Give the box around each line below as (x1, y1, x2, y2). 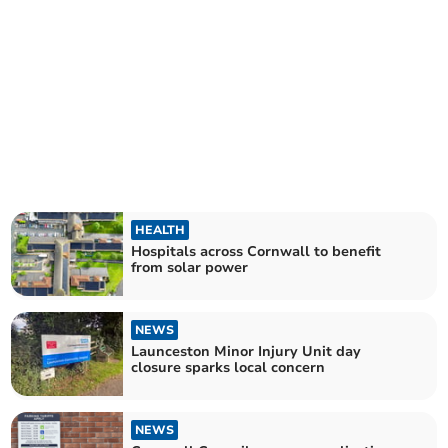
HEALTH (135, 221, 186, 238)
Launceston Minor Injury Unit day (131, 342, 362, 361)
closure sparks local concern (131, 358, 326, 377)
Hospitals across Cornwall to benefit (131, 241, 382, 261)
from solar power (131, 257, 249, 277)
